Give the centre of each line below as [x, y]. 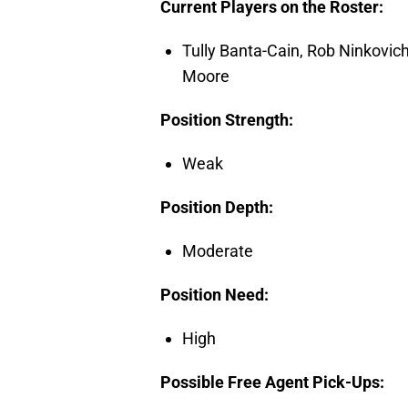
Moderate [218, 251]
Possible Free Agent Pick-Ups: [272, 382]
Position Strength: [227, 120]
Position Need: [214, 295]
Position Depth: [217, 208]
